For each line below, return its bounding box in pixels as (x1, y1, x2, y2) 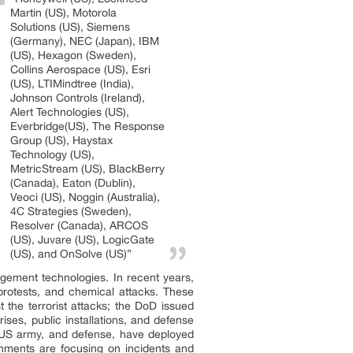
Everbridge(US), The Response (10, 120, 165, 132)
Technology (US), (10, 148, 95, 161)
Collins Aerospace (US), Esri (10, 63, 150, 76)
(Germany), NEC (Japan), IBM (10, 35, 159, 47)
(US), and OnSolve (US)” (10, 247, 132, 260)
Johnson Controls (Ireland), (10, 91, 145, 104)
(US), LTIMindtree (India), (10, 77, 134, 90)
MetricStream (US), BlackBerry (10, 162, 165, 175)
